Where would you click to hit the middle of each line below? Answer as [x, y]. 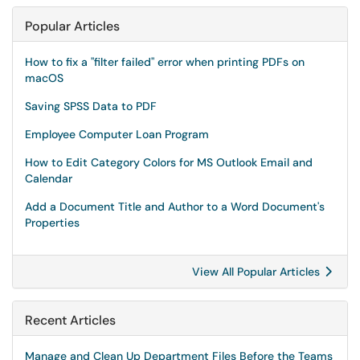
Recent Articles [70, 320]
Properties [52, 223]
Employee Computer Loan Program [117, 134]
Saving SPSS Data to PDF [91, 106]
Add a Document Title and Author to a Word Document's [175, 207]
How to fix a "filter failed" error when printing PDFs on [165, 62]
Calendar [49, 178]
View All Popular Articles [258, 272]
